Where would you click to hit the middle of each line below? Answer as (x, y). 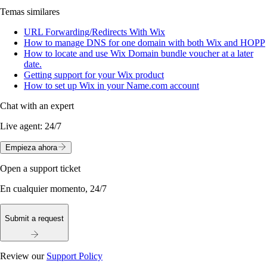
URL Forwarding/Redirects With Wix (94, 32)
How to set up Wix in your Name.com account (111, 86)
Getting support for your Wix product (94, 75)
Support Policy (74, 256)
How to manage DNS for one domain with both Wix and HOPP (145, 43)
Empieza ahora (31, 148)
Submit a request (34, 218)
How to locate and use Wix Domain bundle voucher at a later (139, 54)
